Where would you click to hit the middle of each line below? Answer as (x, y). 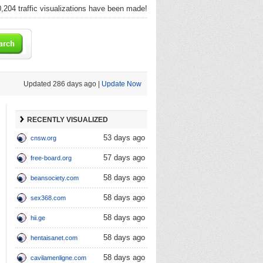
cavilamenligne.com (58, 258)
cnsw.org (43, 138)
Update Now (122, 84)
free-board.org (51, 158)
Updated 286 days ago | (63, 84)
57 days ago (124, 158)
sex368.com (48, 198)
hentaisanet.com (54, 238)
